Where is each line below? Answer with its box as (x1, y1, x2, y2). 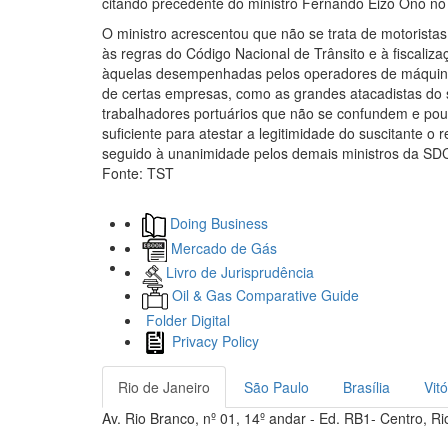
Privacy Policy (168, 330, 259, 351)
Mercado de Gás (167, 238, 277, 258)
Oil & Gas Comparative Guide (168, 284, 359, 305)
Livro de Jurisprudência (162, 262, 314, 283)
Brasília (343, 377, 390, 398)
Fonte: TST (102, 163, 174, 183)
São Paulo (244, 377, 309, 398)
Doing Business (166, 213, 268, 234)
